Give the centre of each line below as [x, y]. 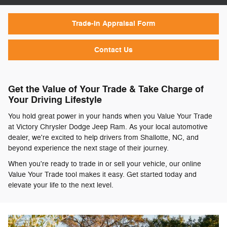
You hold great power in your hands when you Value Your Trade [110, 116]
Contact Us [113, 50]
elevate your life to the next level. [61, 185]
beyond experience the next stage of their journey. [88, 148]
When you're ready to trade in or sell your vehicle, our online [105, 164]
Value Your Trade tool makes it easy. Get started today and [102, 174]
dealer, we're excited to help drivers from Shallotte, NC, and [103, 137]
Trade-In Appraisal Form [113, 24]
